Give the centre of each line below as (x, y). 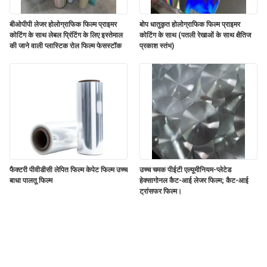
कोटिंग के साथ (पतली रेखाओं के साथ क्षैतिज (195, 35)
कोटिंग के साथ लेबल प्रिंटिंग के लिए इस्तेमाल (66, 35)
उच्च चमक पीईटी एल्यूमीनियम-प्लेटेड (185, 170)
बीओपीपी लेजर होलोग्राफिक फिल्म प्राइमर (63, 24)
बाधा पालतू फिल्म (31, 180)
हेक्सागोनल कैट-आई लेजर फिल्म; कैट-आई (194, 180)
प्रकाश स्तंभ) (157, 46)
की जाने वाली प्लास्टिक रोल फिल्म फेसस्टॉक (66, 46)
